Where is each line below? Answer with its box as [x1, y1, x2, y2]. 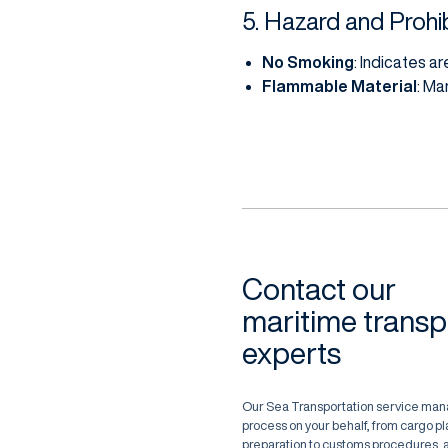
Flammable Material [261, 78, 417, 95]
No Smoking [261, 54, 354, 71]
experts [241, 338, 341, 369]
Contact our [241, 274, 396, 305]
